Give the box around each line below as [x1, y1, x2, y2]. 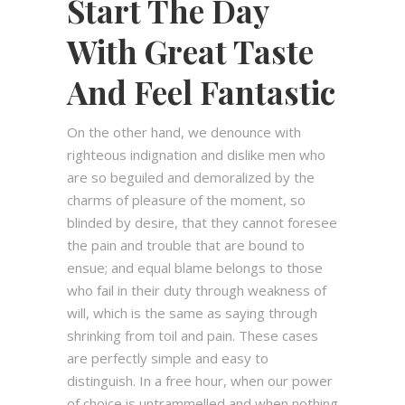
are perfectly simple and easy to [67, 348, 268, 367]
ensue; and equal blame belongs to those [67, 258, 323, 277]
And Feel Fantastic [67, 70, 335, 113]
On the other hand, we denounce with [67, 122, 301, 141]
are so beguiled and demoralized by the [67, 167, 315, 186]
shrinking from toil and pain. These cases [67, 325, 318, 344]
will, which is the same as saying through [67, 303, 317, 322]
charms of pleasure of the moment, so [67, 190, 306, 209]
